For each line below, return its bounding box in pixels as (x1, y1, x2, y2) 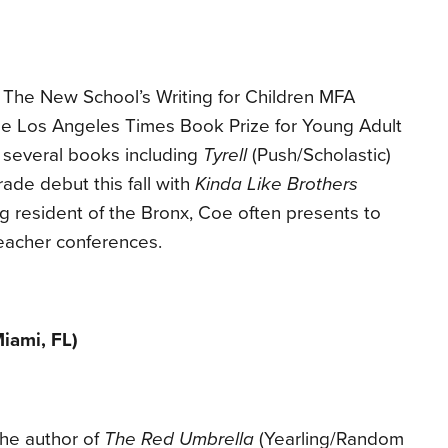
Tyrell (198, 143, 252, 166)
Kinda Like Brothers (195, 172, 358, 195)
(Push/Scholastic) (252, 143, 391, 166)
